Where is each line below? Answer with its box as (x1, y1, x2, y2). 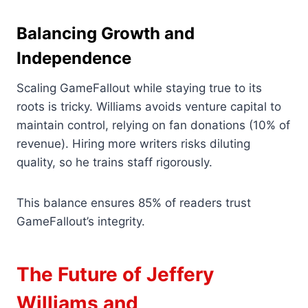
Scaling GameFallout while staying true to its (16, 81, 262, 96)
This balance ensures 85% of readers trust (16, 196, 251, 210)
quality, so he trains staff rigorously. (16, 155, 212, 170)
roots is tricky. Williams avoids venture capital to (16, 100, 281, 114)
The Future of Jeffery (16, 263, 214, 287)
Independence (16, 48, 131, 69)
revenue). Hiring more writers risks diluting (16, 137, 250, 151)
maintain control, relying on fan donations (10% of (16, 118, 290, 133)
